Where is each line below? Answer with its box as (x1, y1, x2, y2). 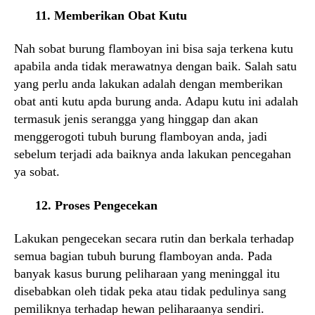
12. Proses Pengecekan (35, 198, 157, 212)
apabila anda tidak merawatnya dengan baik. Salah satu (14, 59, 297, 73)
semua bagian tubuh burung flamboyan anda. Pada (14, 249, 272, 263)
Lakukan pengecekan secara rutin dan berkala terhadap (14, 231, 294, 245)
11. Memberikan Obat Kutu (35, 8, 187, 22)
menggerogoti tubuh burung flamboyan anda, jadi (14, 129, 267, 143)
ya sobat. (14, 165, 60, 179)
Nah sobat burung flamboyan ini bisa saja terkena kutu (14, 41, 293, 56)
